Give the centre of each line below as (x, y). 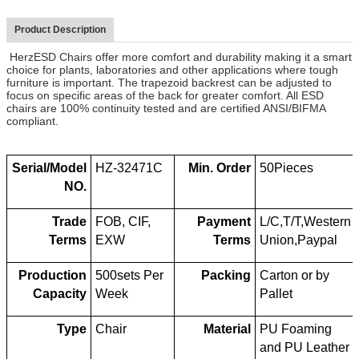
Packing (226, 275)
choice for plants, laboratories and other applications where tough (172, 69)
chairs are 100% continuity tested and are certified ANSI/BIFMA (166, 108)
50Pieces (287, 167)
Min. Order (219, 167)
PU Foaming (296, 329)
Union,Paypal (299, 240)
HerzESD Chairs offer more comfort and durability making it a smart (179, 56)
